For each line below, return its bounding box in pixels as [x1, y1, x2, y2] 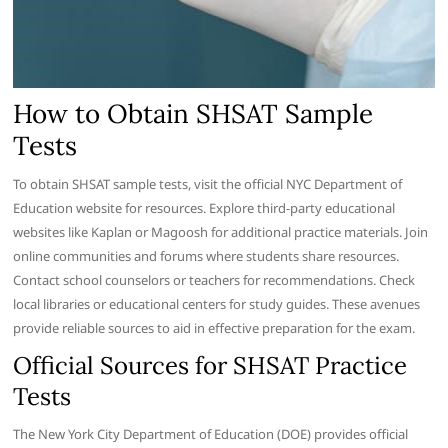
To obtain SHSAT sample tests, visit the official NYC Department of [13, 174, 403, 193]
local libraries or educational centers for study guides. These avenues [13, 294, 421, 313]
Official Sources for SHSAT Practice [13, 349, 408, 381]
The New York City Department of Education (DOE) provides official [13, 424, 409, 443]
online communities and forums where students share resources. [13, 246, 400, 265]
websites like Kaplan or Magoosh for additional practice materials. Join [13, 222, 429, 241]
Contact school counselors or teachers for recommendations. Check [13, 270, 416, 289]
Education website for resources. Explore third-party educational [13, 198, 396, 217]
